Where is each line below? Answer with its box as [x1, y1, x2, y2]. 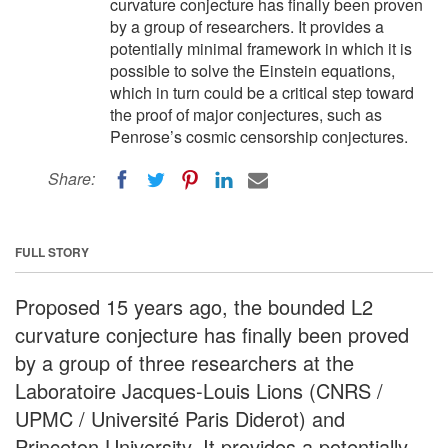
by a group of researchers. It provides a [110, 15, 384, 38]
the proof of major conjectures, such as [110, 103, 382, 126]
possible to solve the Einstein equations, [110, 59, 395, 82]
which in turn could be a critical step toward [110, 81, 414, 104]
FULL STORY [15, 242, 89, 261]
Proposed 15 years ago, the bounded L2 [15, 291, 373, 321]
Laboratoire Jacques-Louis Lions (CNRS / [15, 375, 383, 405]
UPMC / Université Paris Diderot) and [15, 403, 345, 433]
